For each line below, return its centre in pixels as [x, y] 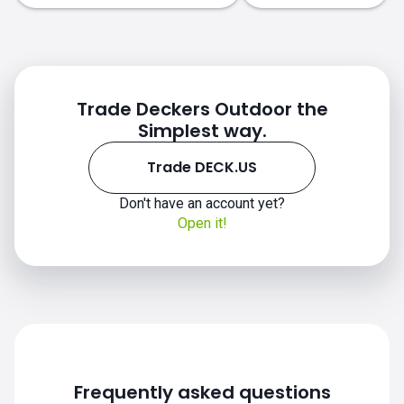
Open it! [202, 223]
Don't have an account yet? [202, 203]
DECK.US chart [124, 223]
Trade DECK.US [202, 167]
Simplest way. [202, 131]
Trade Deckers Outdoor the [202, 109]
